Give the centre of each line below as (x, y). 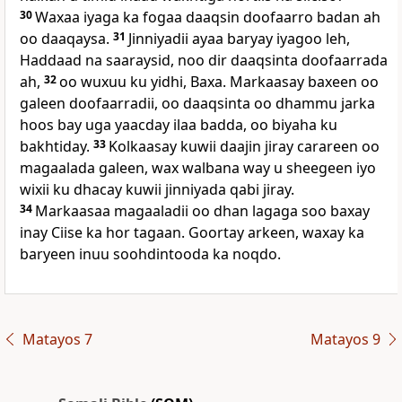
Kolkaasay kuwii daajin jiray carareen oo (244, 147)
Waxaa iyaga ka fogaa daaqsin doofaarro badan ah (208, 17)
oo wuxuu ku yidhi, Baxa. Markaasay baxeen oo (219, 82)
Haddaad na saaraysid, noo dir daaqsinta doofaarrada (204, 61)
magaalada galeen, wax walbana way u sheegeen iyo (198, 168)
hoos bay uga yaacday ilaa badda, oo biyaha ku (179, 125)
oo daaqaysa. (66, 39)
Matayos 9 (345, 340)
